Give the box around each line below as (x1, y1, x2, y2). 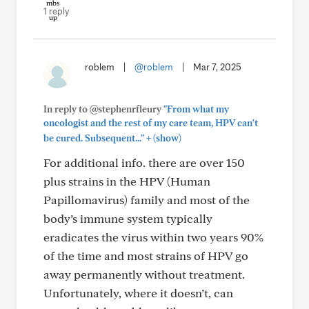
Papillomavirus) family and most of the (43, 192, 250, 207)
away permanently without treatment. (43, 267, 245, 281)
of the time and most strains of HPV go (43, 248, 248, 263)
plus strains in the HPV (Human (43, 174, 210, 188)
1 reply (43, 6, 69, 17)
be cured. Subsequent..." (43, 132, 144, 143)
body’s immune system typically (43, 211, 212, 226)
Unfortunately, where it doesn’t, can (43, 286, 233, 300)
